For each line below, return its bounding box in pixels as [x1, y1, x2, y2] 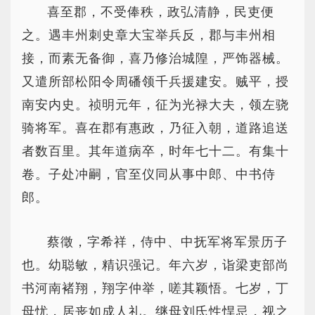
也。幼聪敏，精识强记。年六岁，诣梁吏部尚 [22, 258, 289, 272]
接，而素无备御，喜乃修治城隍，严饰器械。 [22, 51, 289, 65]
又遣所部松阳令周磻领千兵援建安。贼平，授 [22, 75, 289, 89]
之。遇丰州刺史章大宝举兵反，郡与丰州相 [22, 28, 276, 42]
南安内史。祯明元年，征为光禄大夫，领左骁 [22, 98, 289, 112]
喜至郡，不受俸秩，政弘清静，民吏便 [47, 5, 274, 19]
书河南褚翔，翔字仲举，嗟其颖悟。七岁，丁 [22, 281, 289, 295]
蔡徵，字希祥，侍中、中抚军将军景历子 [47, 235, 288, 249]
